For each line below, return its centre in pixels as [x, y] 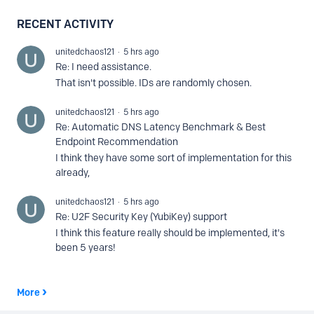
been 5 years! [86, 248]
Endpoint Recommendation [117, 142]
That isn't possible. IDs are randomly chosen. [153, 83]
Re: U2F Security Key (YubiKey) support [141, 217]
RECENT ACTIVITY [65, 24]
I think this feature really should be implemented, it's [170, 233]
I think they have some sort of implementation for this [173, 158]
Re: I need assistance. [103, 67]
